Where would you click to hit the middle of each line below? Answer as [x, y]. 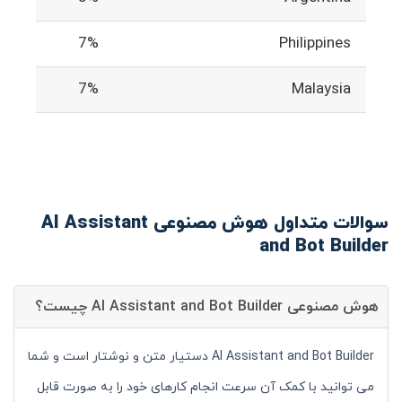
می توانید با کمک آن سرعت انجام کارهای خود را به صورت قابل [205, 387]
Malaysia [321, 89]
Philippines [315, 44]
